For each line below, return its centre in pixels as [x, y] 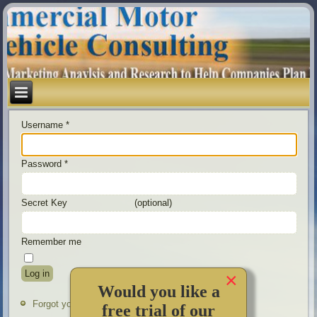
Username [42, 125]
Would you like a [158, 291]
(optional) [154, 203]
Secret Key [45, 203]
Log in [38, 274]
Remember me [52, 242]
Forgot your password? [80, 304]
